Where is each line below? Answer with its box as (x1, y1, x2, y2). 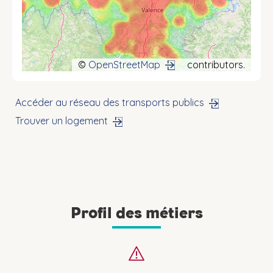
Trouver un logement (15, 115, 108, 127)
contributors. (185, 58, 245, 71)
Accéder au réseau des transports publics (15, 96, 204, 109)
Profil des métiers (70, 204, 203, 222)
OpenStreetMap (88, 58, 160, 71)
